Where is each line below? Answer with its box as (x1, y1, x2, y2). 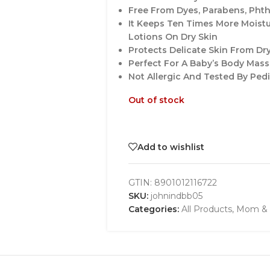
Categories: (128, 204, 179, 215)
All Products (181, 204, 232, 215)
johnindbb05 (150, 190, 202, 201)
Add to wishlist (137, 141, 204, 152)
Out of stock (128, 95, 184, 105)
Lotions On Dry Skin (128, 31, 218, 42)
